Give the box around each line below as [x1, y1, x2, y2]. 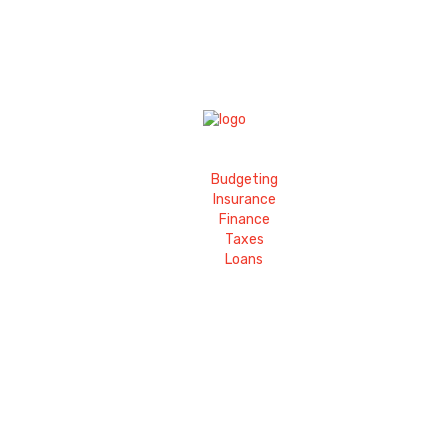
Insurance [212, 191, 276, 209]
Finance [218, 211, 270, 229]
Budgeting [210, 171, 278, 189]
